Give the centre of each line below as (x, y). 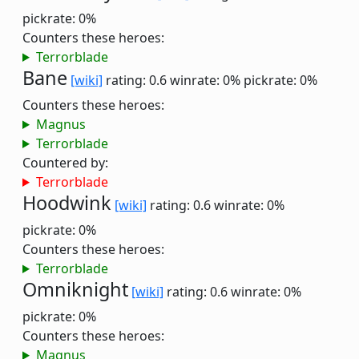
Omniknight (75, 289)
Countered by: (65, 163)
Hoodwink (67, 203)
